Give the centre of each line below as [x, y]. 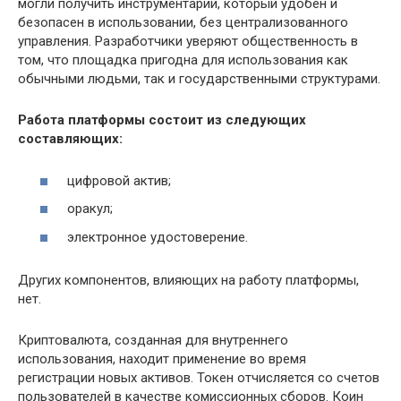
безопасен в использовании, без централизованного [183, 23]
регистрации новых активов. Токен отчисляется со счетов [199, 377]
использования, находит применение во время [162, 358]
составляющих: [70, 139]
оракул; [90, 209]
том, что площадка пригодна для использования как [183, 60]
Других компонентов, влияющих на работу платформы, [188, 280]
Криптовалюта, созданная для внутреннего [153, 340]
